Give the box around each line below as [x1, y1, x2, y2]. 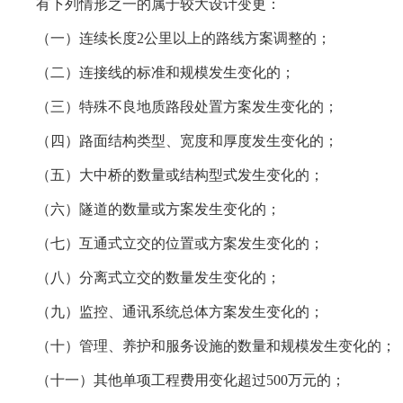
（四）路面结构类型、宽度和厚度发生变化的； [36, 133, 338, 148]
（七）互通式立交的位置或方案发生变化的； [36, 236, 324, 251]
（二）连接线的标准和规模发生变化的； [36, 65, 295, 80]
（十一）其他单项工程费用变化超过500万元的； [36, 372, 345, 388]
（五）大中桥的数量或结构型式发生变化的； [36, 167, 324, 183]
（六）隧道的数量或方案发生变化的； [36, 201, 281, 217]
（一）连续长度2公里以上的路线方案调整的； [36, 31, 331, 46]
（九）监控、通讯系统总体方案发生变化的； [36, 304, 324, 319]
